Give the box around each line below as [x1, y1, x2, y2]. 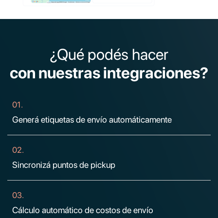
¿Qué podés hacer [50, 45, 168, 64]
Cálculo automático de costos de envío [12, 205, 153, 215]
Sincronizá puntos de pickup [12, 160, 115, 170]
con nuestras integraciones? [10, 64, 208, 82]
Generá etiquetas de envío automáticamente [12, 114, 172, 125]
